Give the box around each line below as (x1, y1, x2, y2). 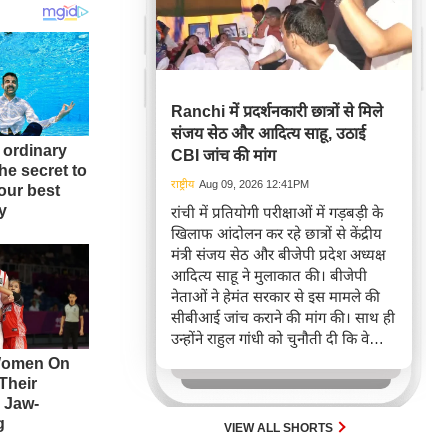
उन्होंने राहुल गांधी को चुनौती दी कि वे (171, 330, 369, 347)
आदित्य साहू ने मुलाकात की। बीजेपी (171, 267, 367, 284)
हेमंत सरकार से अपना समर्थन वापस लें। (171, 351, 384, 368)
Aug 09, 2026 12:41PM (199, 178, 309, 190)
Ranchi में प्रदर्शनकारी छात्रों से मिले (171, 103, 383, 120)
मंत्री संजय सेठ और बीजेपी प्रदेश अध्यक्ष (171, 246, 386, 263)
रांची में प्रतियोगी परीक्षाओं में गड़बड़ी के (171, 204, 383, 221)
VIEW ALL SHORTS (224, 421, 336, 435)
